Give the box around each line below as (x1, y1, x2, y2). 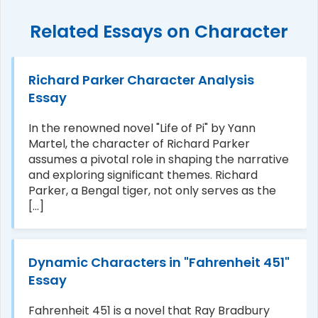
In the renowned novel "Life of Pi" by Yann (28, 120, 256, 136)
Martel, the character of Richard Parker (28, 136, 250, 152)
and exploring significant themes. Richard (28, 167, 258, 183)
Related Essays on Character (30, 19, 288, 44)
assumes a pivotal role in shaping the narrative (28, 151, 289, 168)
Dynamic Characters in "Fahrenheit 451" (28, 253, 290, 271)
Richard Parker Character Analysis (28, 71, 254, 89)
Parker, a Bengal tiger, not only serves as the (28, 182, 276, 199)
